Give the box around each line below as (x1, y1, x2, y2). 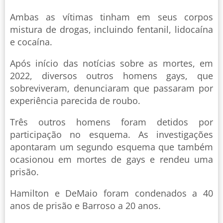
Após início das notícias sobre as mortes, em (10, 57, 213, 70)
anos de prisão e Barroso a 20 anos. (10, 200, 161, 212)
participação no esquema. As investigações (10, 128, 213, 141)
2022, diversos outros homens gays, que (10, 70, 213, 82)
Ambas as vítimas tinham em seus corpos (10, 11, 213, 23)
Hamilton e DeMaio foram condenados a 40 (10, 187, 213, 200)
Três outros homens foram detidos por (10, 116, 213, 128)
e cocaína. (10, 36, 52, 48)
